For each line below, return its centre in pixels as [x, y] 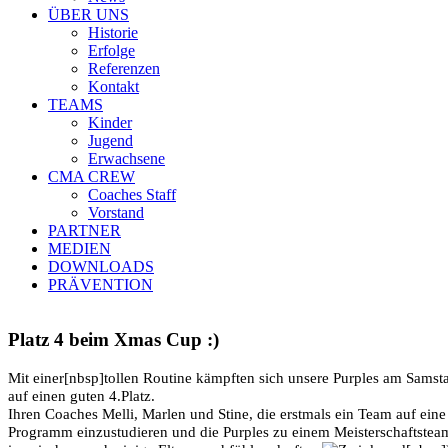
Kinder [110, 122]
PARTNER [84, 230]
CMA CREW [91, 176]
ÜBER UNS [88, 14]
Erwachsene [126, 158]
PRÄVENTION [100, 284]
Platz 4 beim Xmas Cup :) [113, 339]
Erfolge [111, 50]
